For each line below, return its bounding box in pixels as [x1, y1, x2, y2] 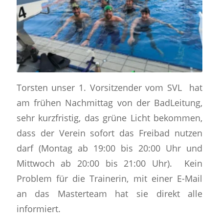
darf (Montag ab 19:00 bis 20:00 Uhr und [16, 142, 203, 154]
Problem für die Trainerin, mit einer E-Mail [16, 172, 203, 185]
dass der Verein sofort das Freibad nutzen [16, 127, 203, 139]
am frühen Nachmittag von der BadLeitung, [16, 96, 203, 109]
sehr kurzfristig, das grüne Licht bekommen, [16, 111, 203, 124]
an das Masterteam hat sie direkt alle [16, 187, 203, 200]
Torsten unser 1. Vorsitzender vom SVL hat [16, 81, 203, 94]
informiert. [16, 202, 61, 215]
